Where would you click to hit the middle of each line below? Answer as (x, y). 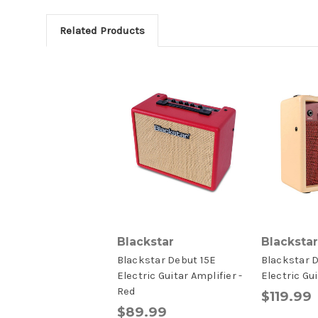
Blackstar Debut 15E (166, 261)
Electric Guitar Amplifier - (180, 276)
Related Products (102, 31)
